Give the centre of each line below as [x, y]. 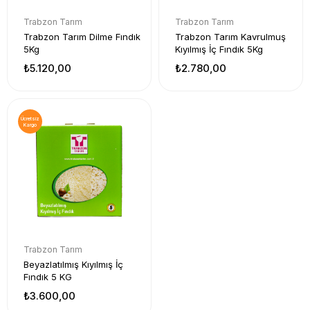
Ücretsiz [30, 118]
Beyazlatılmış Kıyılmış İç [73, 264]
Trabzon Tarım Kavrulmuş [230, 37]
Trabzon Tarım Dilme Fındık [82, 37]
